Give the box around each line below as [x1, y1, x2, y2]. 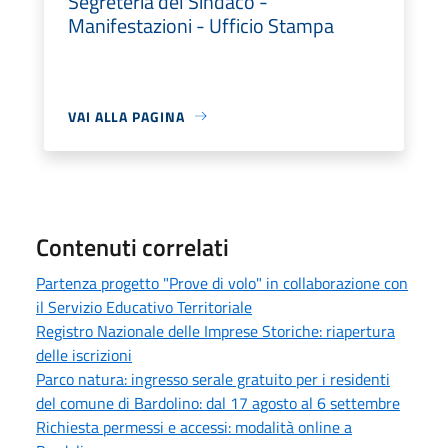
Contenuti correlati [36, 228, 229, 265]
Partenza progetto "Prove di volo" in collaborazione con [36, 270, 408, 295]
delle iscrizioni [36, 342, 132, 367]
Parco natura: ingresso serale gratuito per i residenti [36, 366, 390, 391]
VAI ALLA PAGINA [68, 105, 185, 127]
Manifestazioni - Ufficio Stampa [68, 9, 334, 41]
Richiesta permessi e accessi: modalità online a [36, 414, 352, 439]
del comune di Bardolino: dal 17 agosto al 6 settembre [36, 390, 400, 415]
